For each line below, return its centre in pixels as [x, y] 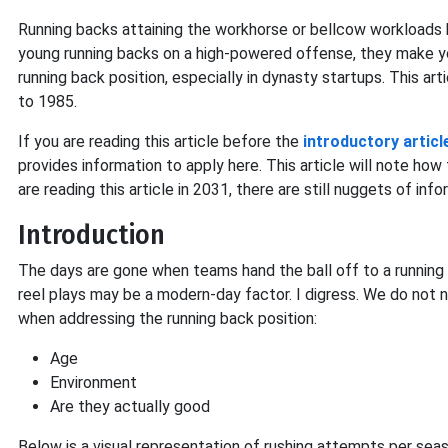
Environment [93, 382]
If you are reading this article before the [160, 141]
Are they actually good [130, 406]
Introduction [91, 234]
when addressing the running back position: [167, 318]
